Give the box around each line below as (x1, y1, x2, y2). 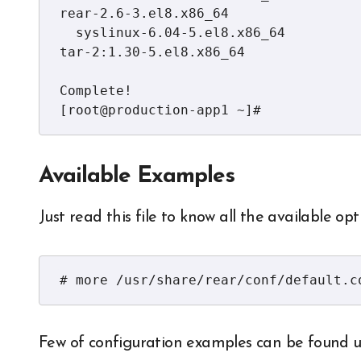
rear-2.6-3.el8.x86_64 (60, 6, 229, 21)
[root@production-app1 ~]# (60, 102, 261, 118)
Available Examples (39, 165, 234, 188)
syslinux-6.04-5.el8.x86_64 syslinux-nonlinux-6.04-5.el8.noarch (60, 25, 76, 40)
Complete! (60, 83, 132, 98)
